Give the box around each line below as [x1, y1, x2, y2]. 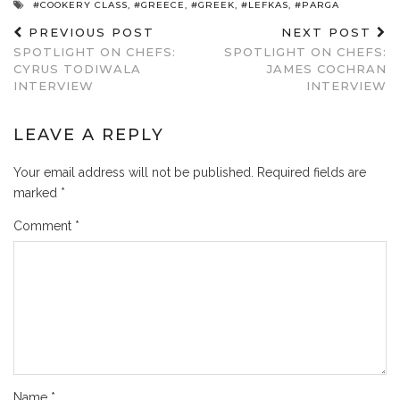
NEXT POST [281, 24, 377, 39]
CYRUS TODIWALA [13, 61, 141, 76]
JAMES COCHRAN [267, 61, 387, 76]
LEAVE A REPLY [13, 124, 164, 145]
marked [13, 185, 61, 200]
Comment [13, 218, 75, 233]
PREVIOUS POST [23, 24, 154, 39]
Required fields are [257, 164, 366, 179]
